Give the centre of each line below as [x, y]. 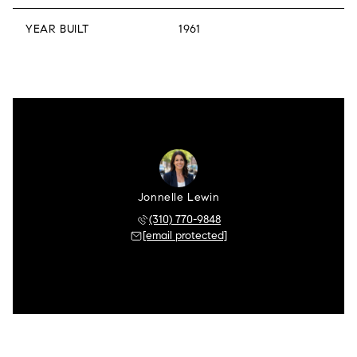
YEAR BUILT [57, 29]
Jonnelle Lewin [178, 197]
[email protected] [185, 235]
